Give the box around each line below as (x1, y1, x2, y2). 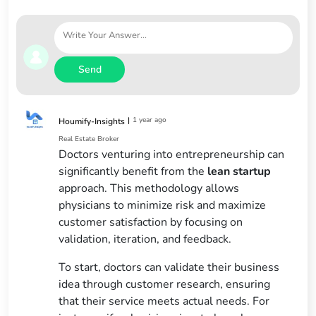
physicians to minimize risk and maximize (59, 197, 267, 213)
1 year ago (133, 115, 167, 126)
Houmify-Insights (59, 115, 126, 127)
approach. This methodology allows (59, 180, 240, 196)
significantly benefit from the (59, 163, 208, 179)
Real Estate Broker (59, 133, 120, 144)
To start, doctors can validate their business (59, 259, 280, 275)
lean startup (207, 163, 272, 179)
